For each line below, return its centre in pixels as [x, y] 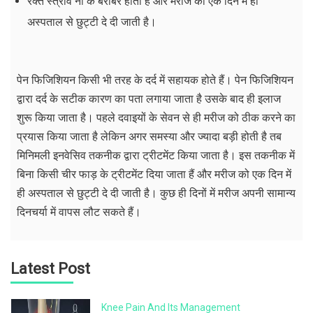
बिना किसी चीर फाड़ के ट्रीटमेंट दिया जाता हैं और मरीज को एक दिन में [154, 175]
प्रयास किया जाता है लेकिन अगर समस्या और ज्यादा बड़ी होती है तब [149, 137]
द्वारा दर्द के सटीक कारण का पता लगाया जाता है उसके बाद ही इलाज [149, 99]
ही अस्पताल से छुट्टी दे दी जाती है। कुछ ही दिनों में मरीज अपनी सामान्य [156, 194]
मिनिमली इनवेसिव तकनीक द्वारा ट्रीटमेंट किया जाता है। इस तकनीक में [156, 156]
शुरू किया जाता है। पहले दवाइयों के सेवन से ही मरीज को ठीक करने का [156, 118]
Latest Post [50, 269]
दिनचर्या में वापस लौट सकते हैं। [79, 212]
